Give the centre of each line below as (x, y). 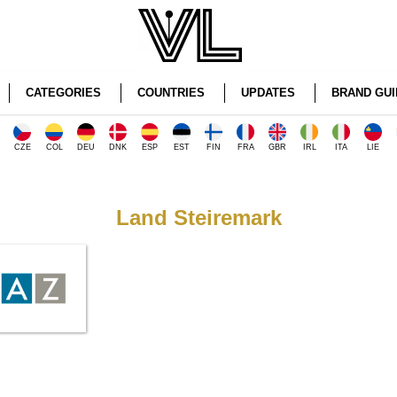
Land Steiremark (198, 218)
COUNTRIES (171, 93)
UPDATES (268, 93)
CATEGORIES (63, 93)
